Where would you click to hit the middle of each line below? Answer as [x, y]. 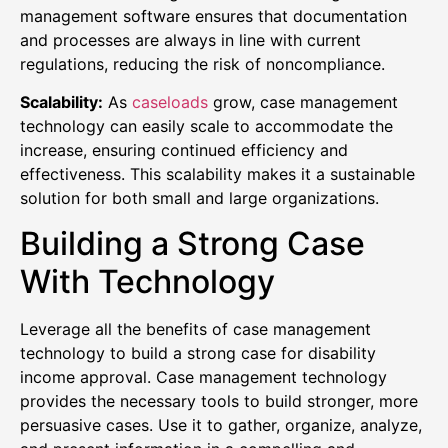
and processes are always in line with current [190, 39]
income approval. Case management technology [203, 376]
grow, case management [303, 102]
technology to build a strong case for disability [198, 352]
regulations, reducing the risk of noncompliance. [202, 63]
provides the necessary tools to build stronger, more [219, 400]
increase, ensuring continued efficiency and [184, 150]
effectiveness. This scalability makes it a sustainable [217, 174]
